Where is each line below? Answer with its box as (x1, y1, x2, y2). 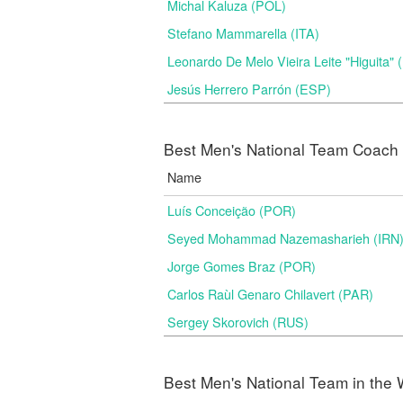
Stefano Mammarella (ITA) (167, 23, 319, 42)
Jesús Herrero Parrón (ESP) (167, 79, 331, 98)
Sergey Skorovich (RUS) (167, 312, 309, 331)
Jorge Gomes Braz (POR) (167, 256, 316, 275)
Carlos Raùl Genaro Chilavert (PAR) (167, 284, 373, 303)
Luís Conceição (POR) (167, 201, 296, 219)
